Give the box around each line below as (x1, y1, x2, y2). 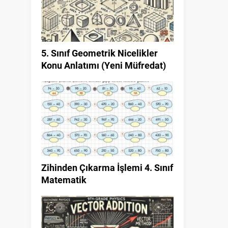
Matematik (41, 173, 87, 186)
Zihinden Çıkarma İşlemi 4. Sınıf (41, 161, 173, 174)
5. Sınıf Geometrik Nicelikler (41, 47, 158, 60)
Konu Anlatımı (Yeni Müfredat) (41, 59, 166, 72)
